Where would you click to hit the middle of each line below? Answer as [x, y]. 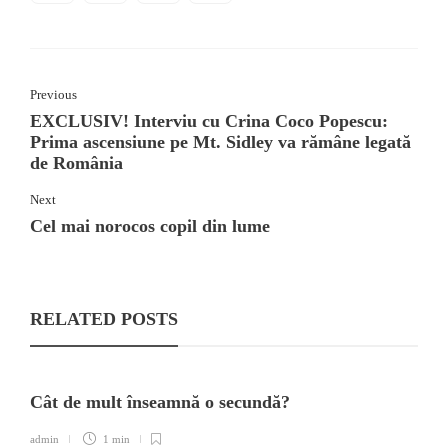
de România [76, 162]
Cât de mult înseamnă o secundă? [162, 401]
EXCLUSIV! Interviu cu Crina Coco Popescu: [209, 120]
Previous [53, 94]
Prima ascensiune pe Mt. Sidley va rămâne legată [220, 141]
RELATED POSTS [104, 318]
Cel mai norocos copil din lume [150, 225]
